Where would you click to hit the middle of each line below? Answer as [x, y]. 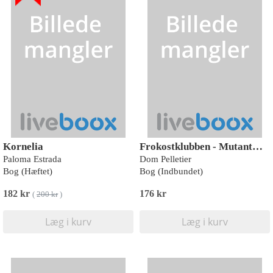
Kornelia [23, 147]
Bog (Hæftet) [28, 171]
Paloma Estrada [32, 159]
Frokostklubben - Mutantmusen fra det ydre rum [257, 147]
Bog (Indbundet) [171, 171]
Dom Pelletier [165, 159]
